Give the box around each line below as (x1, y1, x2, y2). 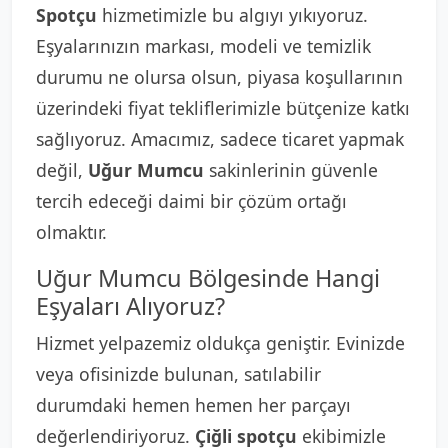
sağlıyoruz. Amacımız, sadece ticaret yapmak (36, 127, 404, 151)
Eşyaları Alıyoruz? (36, 290, 225, 322)
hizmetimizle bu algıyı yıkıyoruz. (97, 3, 368, 27)
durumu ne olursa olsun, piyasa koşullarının (36, 65, 403, 89)
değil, (36, 158, 88, 182)
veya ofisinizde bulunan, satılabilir (36, 362, 321, 386)
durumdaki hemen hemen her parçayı (36, 393, 351, 417)
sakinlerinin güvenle (204, 158, 378, 182)
